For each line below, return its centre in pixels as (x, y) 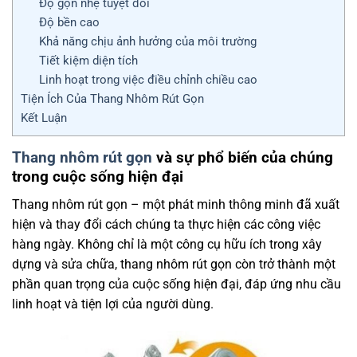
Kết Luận (44, 118)
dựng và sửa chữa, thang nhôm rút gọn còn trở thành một (174, 264)
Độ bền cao (69, 23)
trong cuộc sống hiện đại (98, 177)
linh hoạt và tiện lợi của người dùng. (113, 304)
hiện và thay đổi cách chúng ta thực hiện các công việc (166, 224)
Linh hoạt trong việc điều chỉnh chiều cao (148, 80)
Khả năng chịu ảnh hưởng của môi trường (147, 42)
